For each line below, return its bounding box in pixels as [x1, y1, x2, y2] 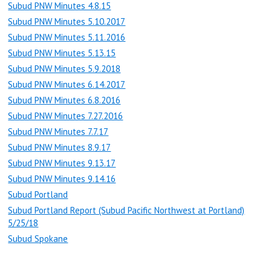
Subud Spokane [8, 233, 68, 245]
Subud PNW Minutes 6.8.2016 [8, 94, 121, 106]
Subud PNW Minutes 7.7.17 [8, 126, 109, 138]
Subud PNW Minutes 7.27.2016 [8, 110, 123, 122]
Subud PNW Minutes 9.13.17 [8, 157, 116, 169]
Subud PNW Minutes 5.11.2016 [8, 31, 126, 44]
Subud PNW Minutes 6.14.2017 [8, 79, 126, 91]
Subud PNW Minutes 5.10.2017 [8, 16, 126, 28]
